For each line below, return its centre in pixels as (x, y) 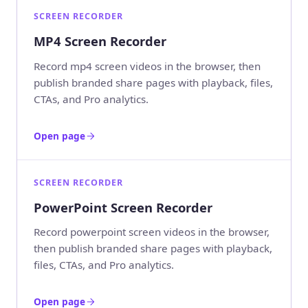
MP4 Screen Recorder (100, 41)
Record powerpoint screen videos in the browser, (152, 232)
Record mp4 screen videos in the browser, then (147, 66)
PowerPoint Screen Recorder (123, 207)
